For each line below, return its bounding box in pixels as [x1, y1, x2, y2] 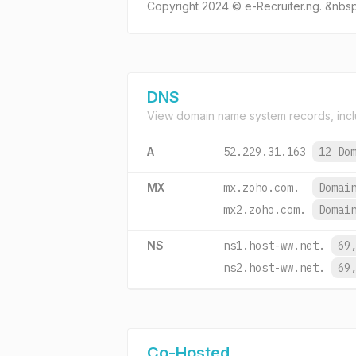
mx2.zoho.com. [223, 203, 306, 217]
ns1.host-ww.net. [223, 238, 325, 253]
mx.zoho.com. [223, 180, 300, 195]
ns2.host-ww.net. [223, 261, 325, 275]
